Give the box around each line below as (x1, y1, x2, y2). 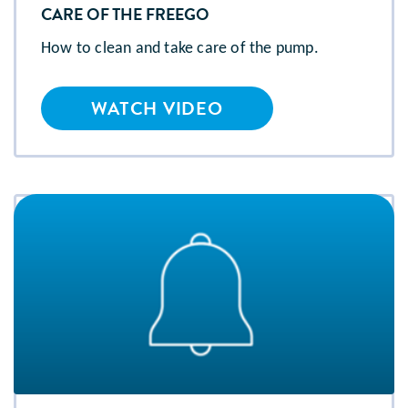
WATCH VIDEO (91, 96, 223, 121)
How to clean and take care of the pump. (41, 40, 319, 58)
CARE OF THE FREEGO (41, 3, 213, 26)
